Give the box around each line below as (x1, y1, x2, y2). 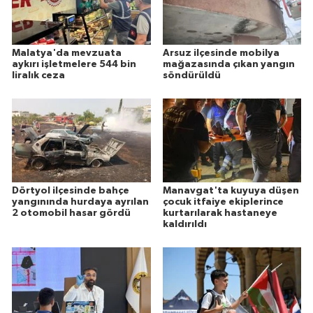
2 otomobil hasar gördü (12, 208, 131, 218)
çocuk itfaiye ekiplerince (162, 196, 284, 207)
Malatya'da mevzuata (12, 48, 122, 58)
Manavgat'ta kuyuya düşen (162, 185, 299, 196)
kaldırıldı (162, 219, 207, 229)
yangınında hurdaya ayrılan (12, 196, 149, 207)
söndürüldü (162, 70, 221, 80)
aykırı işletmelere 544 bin (12, 59, 136, 69)
